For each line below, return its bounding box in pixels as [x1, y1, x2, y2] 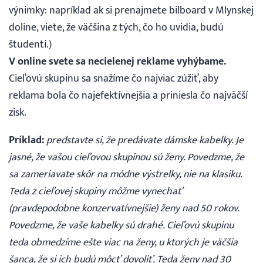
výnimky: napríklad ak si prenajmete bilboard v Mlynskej [9, 2, 254, 19]
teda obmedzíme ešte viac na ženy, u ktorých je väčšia [9, 234, 238, 251]
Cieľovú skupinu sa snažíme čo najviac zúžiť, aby [9, 70, 218, 87]
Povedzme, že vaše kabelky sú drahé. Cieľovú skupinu [9, 217, 234, 234]
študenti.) [9, 36, 52, 53]
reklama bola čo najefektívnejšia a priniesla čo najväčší [9, 87, 248, 104]
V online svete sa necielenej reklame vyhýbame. [9, 53, 226, 70]
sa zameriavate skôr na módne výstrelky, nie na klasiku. [9, 166, 242, 183]
